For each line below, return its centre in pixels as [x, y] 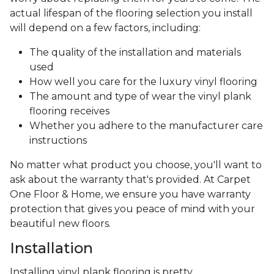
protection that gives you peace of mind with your [132, 209]
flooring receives [69, 111]
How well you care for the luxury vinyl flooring [143, 82]
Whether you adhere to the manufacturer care [146, 126]
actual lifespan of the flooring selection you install [131, 13]
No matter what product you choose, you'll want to [136, 165]
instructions [58, 141]
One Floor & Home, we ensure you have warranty [130, 194]
